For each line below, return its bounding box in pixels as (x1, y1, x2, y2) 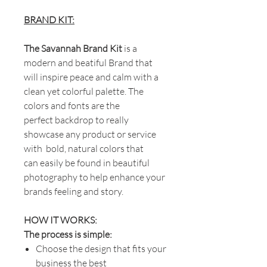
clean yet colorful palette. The (24, 85, 144, 97)
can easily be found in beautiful (24, 156, 150, 169)
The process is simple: (24, 228, 112, 240)
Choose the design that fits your (36, 242, 166, 254)
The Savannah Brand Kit (24, 42, 122, 54)
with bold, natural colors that (24, 142, 144, 154)
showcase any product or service (24, 128, 156, 140)
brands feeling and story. (24, 185, 123, 197)
